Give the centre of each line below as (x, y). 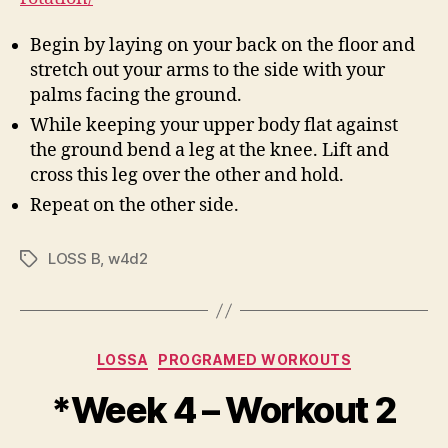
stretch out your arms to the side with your (207, 70)
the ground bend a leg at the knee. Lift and (209, 150)
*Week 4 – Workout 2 (224, 409)
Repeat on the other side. (136, 205)
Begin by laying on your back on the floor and (222, 45)
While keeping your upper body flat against (214, 125)
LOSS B (74, 258)
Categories (267, 355)
